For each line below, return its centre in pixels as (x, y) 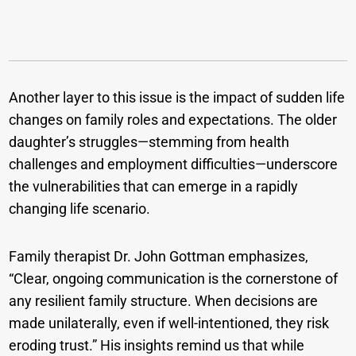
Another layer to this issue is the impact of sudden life (177, 98)
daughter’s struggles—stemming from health (149, 142)
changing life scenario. (80, 209)
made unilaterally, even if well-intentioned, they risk (169, 323)
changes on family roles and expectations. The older (173, 120)
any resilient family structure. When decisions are (164, 301)
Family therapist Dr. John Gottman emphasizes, (159, 257)
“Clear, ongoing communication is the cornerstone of (174, 279)
